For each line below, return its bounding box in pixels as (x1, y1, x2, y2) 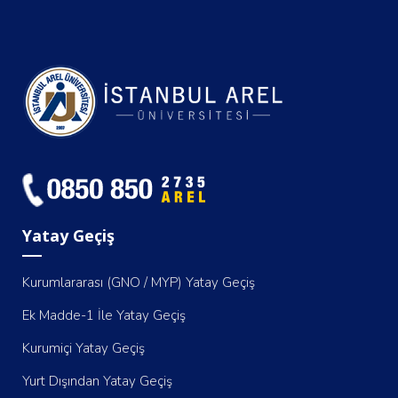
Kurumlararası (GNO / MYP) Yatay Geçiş (22, 274, 255, 292)
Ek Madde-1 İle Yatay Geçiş (22, 306, 186, 325)
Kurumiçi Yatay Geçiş (22, 339, 145, 358)
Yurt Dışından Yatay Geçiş (22, 372, 172, 391)
